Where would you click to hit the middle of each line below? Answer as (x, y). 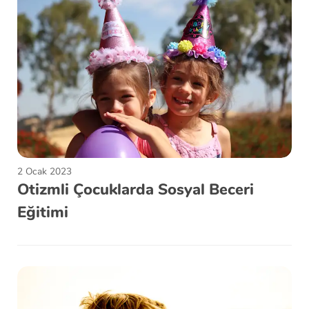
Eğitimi (43, 212)
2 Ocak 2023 (44, 171)
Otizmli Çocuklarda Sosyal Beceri (136, 190)
